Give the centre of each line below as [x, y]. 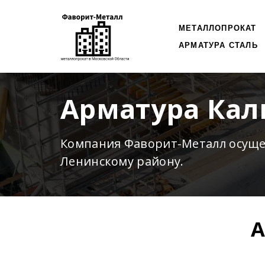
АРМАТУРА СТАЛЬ [218, 45]
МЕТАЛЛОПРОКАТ [218, 28]
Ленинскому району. [122, 161]
